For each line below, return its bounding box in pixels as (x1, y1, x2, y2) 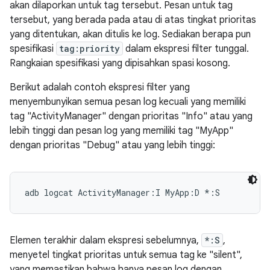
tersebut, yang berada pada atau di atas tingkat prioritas (10, 14, 256, 26)
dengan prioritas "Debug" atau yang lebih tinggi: (10, 139, 215, 151)
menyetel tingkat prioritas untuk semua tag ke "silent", (10, 249, 242, 261)
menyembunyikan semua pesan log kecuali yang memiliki (10, 96, 246, 108)
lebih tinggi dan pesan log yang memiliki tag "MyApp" (10, 125, 233, 137)
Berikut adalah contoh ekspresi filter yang (10, 81, 190, 93)
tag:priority (59, 43, 120, 54)
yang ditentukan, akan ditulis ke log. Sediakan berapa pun (10, 28, 251, 40)
